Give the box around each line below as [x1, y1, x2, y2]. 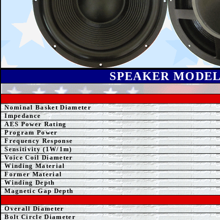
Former [4, 170, 30, 178]
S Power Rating [14, 120, 67, 128]
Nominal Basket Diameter [4, 104, 91, 111]
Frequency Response [4, 137, 73, 144]
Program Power [4, 129, 58, 136]
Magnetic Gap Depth [4, 187, 74, 194]
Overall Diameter [4, 205, 64, 212]
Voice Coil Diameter [4, 154, 73, 161]
